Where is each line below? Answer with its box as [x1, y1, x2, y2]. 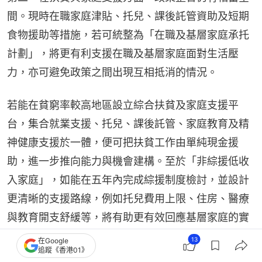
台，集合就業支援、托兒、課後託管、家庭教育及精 [7, 118, 249, 130]
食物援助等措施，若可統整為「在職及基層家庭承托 [7, 29, 249, 41]
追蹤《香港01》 [38, 246, 88, 254]
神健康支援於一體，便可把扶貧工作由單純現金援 [7, 136, 239, 149]
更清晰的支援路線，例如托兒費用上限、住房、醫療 [7, 192, 249, 205]
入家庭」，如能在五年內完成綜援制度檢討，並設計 [7, 174, 249, 186]
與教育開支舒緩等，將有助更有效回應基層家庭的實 [7, 211, 249, 223]
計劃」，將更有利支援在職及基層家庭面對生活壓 [7, 47, 239, 60]
